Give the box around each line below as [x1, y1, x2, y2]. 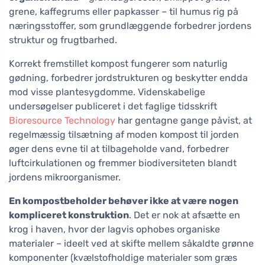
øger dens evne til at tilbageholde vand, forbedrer [9, 143, 229, 155]
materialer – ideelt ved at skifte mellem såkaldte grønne [9, 238, 254, 250]
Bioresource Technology [9, 115, 115, 127]
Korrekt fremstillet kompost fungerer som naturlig [9, 58, 228, 70]
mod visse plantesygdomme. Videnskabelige [9, 86, 205, 98]
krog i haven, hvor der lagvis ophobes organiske [9, 224, 220, 235]
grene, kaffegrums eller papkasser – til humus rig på [9, 6, 238, 18]
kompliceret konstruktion [9, 209, 129, 221]
